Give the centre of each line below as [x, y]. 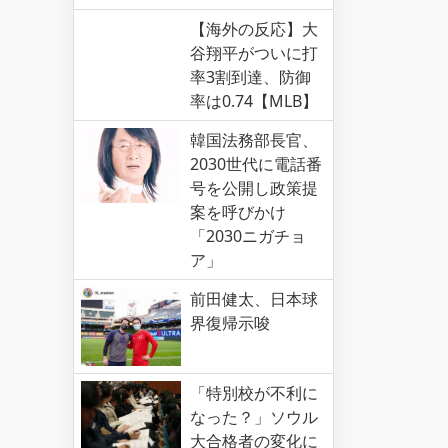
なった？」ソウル [254, 417]
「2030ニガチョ [248, 236]
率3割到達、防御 [250, 77]
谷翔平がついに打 [254, 53]
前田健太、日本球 [254, 299]
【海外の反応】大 [254, 29]
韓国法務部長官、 [254, 140]
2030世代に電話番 [256, 164]
